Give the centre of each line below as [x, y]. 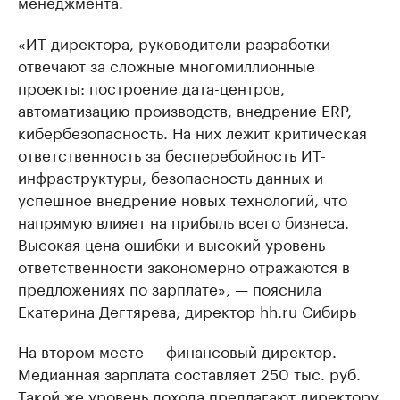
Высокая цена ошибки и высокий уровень [171, 243]
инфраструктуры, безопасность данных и [171, 176]
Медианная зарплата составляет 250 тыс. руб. [189, 373]
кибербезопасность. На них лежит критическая [192, 132]
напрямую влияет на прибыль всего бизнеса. [183, 221]
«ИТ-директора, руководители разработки [174, 42]
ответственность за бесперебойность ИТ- [172, 154]
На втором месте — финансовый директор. [177, 350]
